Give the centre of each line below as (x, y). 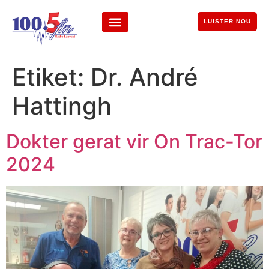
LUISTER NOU (227, 21)
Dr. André (144, 77)
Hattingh (62, 106)
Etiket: (51, 77)
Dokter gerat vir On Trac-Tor (134, 142)
